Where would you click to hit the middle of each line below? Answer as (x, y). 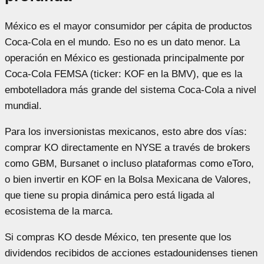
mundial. (23, 106)
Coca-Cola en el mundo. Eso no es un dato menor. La (122, 42)
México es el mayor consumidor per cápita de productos (128, 27)
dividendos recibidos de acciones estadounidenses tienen (131, 253)
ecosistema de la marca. (59, 212)
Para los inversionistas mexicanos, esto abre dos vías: (126, 132)
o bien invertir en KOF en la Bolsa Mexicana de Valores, (128, 180)
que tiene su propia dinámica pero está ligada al (110, 196)
